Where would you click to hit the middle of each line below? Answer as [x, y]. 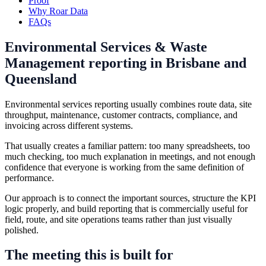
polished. [22, 230]
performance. [29, 178]
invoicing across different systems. [69, 125]
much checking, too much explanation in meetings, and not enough [130, 156]
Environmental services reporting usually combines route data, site [128, 104]
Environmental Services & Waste [106, 47]
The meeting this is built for [89, 255]
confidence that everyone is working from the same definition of [124, 167]
